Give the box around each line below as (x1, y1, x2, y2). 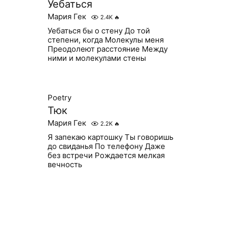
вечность (47, 160, 82, 169)
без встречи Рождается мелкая (47, 150, 165, 160)
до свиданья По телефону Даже (47, 141, 165, 151)
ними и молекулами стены (48, 53, 146, 63)
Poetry (47, 93, 71, 102)
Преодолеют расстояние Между (48, 44, 168, 54)
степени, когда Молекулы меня (48, 35, 164, 45)
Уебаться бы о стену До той (48, 26, 150, 35)
